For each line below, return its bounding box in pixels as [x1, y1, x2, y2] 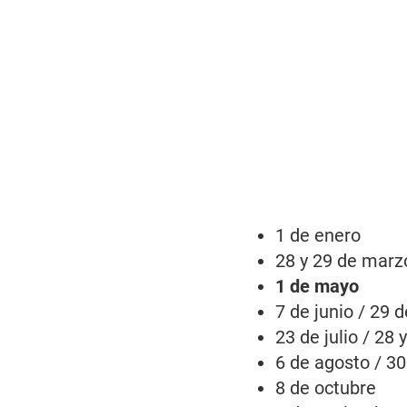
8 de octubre [275, 376, 377, 399]
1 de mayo [275, 274, 360, 297]
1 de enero [275, 223, 362, 246]
